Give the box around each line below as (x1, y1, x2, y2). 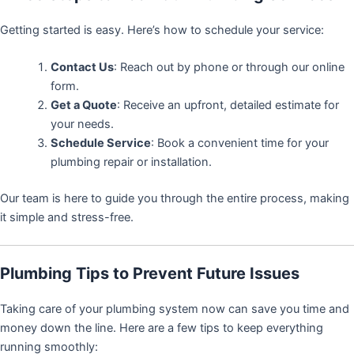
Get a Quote (50, 98, 117, 113)
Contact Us (50, 60, 114, 75)
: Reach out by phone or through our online (113, 60, 345, 75)
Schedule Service (50, 136, 151, 151)
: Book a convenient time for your (150, 136, 329, 151)
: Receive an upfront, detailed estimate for (116, 98, 339, 113)
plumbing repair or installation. (50, 155, 212, 170)
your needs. (50, 117, 114, 132)
